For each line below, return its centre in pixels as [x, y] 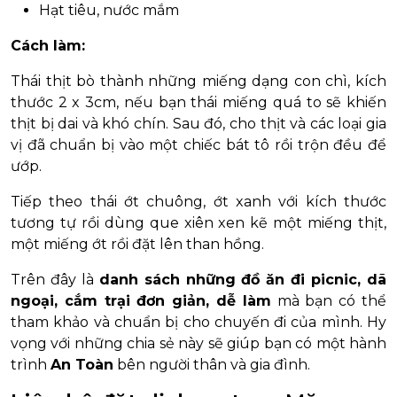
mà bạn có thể [329, 301]
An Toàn [82, 365]
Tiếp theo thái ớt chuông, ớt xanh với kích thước [198, 202]
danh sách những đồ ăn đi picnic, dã [243, 280]
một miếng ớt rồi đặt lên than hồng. [137, 245]
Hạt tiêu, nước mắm [109, 11]
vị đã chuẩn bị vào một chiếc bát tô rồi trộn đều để [198, 145]
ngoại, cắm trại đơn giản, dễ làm [141, 301]
